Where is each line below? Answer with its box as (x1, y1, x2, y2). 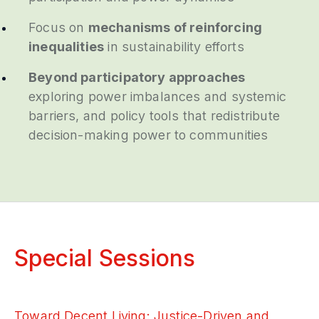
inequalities (28, 39, 105, 54)
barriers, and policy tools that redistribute (28, 108, 280, 123)
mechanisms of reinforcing (88, 20, 263, 35)
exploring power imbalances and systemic (28, 89, 287, 104)
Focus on (28, 20, 88, 35)
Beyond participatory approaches (28, 70, 246, 85)
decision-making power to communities (28, 127, 268, 142)
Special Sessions (14, 244, 195, 272)
